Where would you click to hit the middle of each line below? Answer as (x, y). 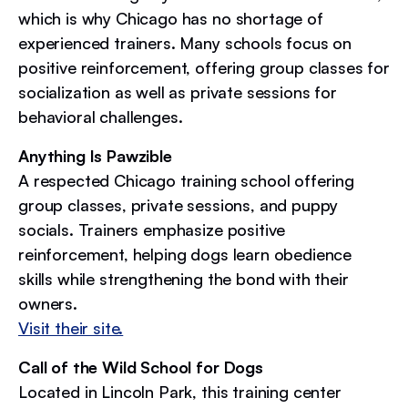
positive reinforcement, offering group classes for (204, 67)
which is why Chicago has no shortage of (171, 18)
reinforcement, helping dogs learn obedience (185, 254)
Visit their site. (71, 327)
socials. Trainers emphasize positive (152, 229)
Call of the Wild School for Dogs (141, 367)
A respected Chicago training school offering (186, 180)
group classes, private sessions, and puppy (178, 204)
